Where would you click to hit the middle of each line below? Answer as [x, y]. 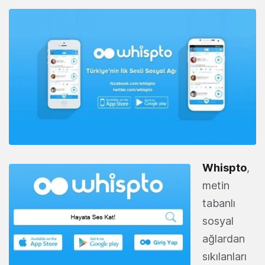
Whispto [224, 167]
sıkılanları [224, 256]
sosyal [218, 221]
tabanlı [219, 203]
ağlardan [224, 238]
